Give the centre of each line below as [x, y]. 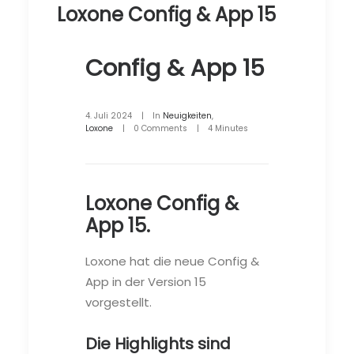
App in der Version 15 [146, 281]
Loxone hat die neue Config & [172, 261]
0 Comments [160, 128]
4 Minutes [228, 128]
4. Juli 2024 [109, 115]
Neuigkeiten [187, 115]
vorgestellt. [119, 302]
